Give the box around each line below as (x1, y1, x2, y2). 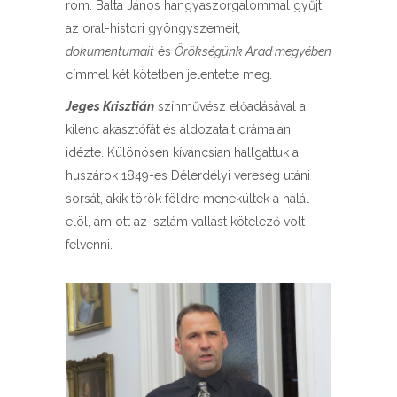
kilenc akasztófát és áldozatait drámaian (66, 122, 291, 136)
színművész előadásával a (154, 99, 306, 113)
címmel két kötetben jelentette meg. (66, 67, 272, 82)
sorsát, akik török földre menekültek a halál (66, 191, 309, 206)
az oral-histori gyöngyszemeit (66, 21, 238, 35)
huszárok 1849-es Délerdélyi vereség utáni (66, 168, 310, 183)
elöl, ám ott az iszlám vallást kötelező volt (66, 214, 305, 229)
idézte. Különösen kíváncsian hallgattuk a (66, 145, 299, 160)
